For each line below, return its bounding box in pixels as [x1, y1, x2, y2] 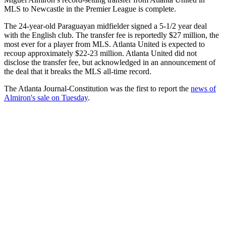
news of [191, 84, 216, 93]
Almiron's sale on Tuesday [4, 93, 88, 102]
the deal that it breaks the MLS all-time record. [4, 67, 151, 76]
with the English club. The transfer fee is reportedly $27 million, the [4, 31, 219, 40]
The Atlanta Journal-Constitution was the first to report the [4, 84, 191, 93]
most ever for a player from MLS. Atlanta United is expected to [4, 40, 205, 49]
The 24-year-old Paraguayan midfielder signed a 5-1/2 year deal [4, 22, 207, 31]
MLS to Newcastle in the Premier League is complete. [4, 5, 176, 14]
